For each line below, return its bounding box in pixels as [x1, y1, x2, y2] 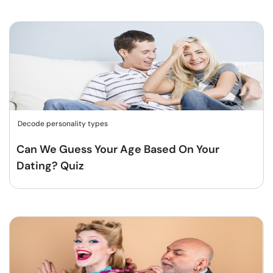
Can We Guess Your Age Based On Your [16, 142, 219, 157]
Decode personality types [18, 119, 108, 129]
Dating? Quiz [16, 158, 84, 173]
